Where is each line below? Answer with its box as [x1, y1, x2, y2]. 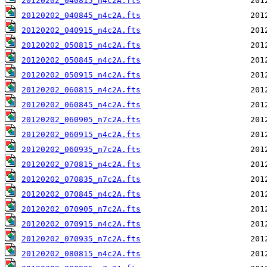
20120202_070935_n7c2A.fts [21, 234, 141, 244]
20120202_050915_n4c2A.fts [21, 70, 141, 80]
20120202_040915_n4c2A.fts [21, 26, 141, 35]
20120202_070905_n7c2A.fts [21, 204, 141, 214]
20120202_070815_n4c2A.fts [21, 160, 141, 169]
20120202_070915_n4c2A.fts [21, 219, 141, 229]
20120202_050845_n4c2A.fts [21, 55, 141, 65]
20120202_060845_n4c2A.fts [21, 100, 141, 110]
